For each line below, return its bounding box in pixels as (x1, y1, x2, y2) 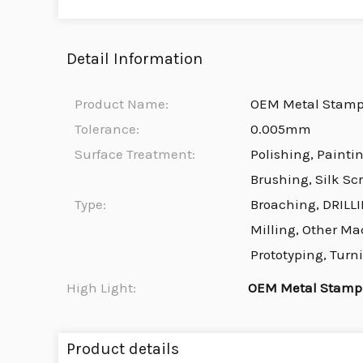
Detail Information (66, 49, 203, 69)
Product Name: (75, 96, 169, 113)
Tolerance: (75, 121, 139, 138)
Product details (66, 340, 179, 359)
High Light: (66, 280, 136, 297)
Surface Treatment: (75, 146, 195, 163)
